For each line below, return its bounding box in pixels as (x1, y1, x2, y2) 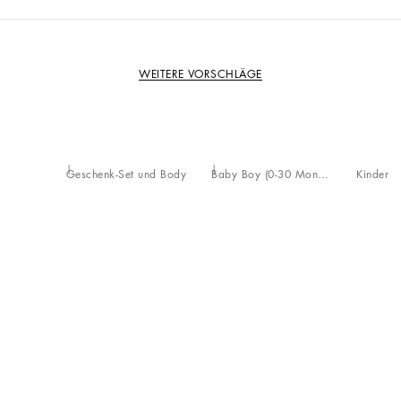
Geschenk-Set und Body (65, 169, 187, 180)
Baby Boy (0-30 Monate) (318, 169, 329, 180)
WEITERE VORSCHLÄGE (139, 68, 262, 80)
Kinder (356, 169, 388, 180)
